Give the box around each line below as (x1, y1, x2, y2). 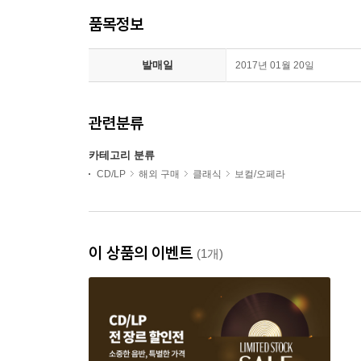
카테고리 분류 (89, 149, 155, 161)
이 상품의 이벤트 (89, 243, 197, 263)
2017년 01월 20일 (235, 60, 314, 71)
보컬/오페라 (234, 168, 285, 180)
